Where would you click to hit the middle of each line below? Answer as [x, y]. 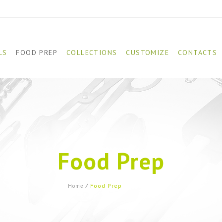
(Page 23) [138, 186]
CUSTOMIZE [148, 53]
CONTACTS [198, 53]
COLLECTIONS [92, 53]
